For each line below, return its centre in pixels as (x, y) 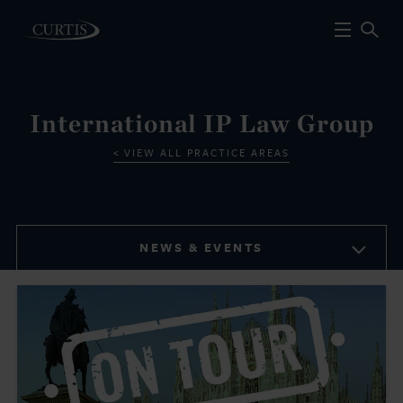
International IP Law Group (201, 123)
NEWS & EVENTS (201, 247)
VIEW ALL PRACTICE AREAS (207, 153)
